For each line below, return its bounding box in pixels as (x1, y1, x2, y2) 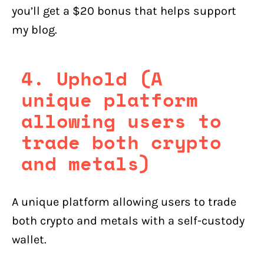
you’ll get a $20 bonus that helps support (12, 4, 236, 18)
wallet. (12, 232, 47, 246)
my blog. (12, 22, 57, 37)
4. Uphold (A (21, 64, 163, 93)
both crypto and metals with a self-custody (12, 213, 245, 227)
